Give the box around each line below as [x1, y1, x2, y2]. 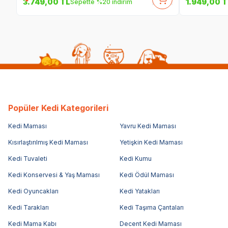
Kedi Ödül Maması [119, 170, 174, 179]
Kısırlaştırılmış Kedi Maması [8, 138, 88, 146]
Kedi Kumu [119, 154, 152, 162]
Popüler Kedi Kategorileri [8, 102, 108, 113]
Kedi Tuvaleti [8, 154, 47, 162]
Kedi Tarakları [8, 203, 49, 211]
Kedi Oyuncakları [8, 187, 59, 195]
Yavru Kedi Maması [119, 122, 176, 130]
